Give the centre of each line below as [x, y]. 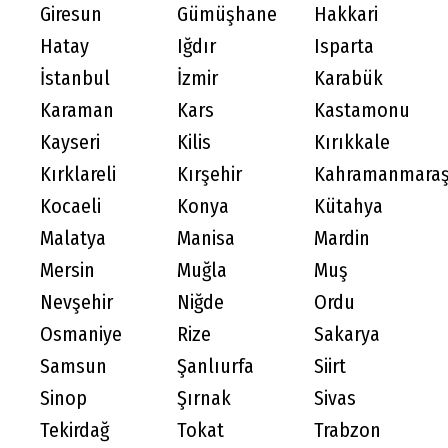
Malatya [73, 238]
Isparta [344, 46]
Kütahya [348, 206]
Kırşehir [209, 174]
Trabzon [347, 430]
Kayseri [70, 142]
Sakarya [347, 334]
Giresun [71, 14]
